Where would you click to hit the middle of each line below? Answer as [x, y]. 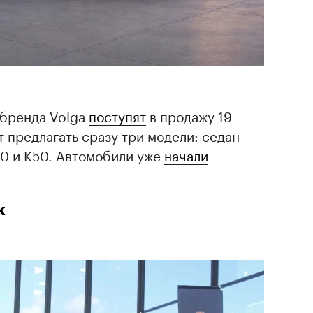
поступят [117, 115]
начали [186, 154]
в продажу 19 [189, 115]
